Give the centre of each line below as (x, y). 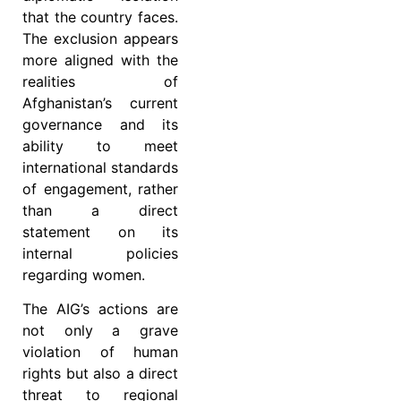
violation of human (100, 352)
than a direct (100, 210)
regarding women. (84, 274)
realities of (100, 81)
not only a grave (100, 331)
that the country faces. (100, 17)
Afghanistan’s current (100, 102)
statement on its (100, 231)
